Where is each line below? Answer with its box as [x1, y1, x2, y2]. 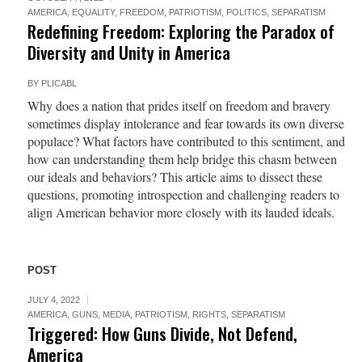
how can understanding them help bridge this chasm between [27, 150, 337, 167]
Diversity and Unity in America [27, 40, 230, 65]
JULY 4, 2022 [27, 295, 80, 305]
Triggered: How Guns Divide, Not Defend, [27, 321, 297, 346]
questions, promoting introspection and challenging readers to [27, 186, 339, 203]
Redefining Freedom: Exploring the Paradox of [27, 19, 335, 44]
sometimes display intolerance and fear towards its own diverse [27, 115, 344, 132]
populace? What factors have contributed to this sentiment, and [27, 133, 345, 149]
